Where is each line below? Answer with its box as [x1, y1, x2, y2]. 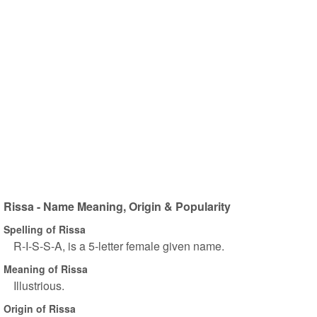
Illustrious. [13, 277, 64, 294]
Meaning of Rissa [4, 261, 88, 276]
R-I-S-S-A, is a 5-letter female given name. [13, 238, 224, 254]
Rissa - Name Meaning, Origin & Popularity [4, 198, 231, 214]
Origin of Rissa [4, 301, 76, 316]
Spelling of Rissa [4, 221, 86, 236]
